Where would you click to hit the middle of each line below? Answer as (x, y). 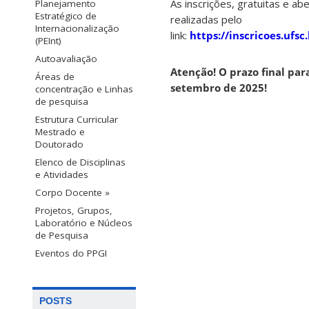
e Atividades (62, 174)
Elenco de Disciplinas (80, 162)
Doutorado (59, 144)
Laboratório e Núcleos (84, 222)
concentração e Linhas (84, 89)
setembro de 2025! (219, 88)
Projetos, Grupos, (74, 210)
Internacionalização (77, 28)
